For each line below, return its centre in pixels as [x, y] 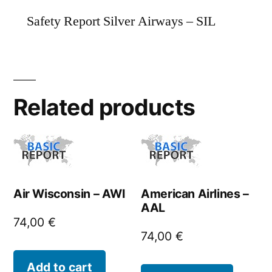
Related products [104, 107]
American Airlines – [195, 194]
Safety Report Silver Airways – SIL [121, 22]
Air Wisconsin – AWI [69, 194]
